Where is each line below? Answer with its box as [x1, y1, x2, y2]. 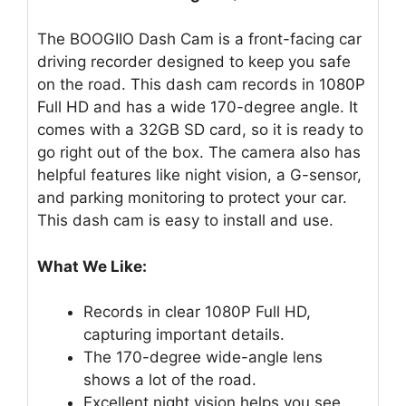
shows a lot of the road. [83, 371, 256, 390]
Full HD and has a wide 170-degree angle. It [37, 98, 358, 117]
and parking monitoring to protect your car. [37, 188, 347, 208]
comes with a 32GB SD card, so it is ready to [37, 121, 363, 140]
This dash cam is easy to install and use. [37, 211, 333, 230]
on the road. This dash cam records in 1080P [37, 75, 365, 94]
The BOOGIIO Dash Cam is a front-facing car [37, 30, 362, 49]
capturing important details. [83, 325, 285, 344]
